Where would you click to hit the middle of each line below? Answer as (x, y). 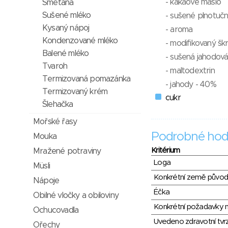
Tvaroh (55, 66)
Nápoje (46, 181)
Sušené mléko (67, 15)
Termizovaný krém (75, 92)
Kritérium (166, 151)
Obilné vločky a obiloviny (76, 195)
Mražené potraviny (67, 151)
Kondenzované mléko (80, 41)
